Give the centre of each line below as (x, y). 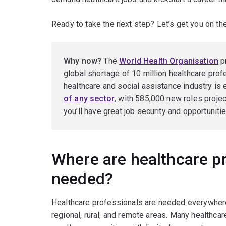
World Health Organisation (169, 61)
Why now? (83, 61)
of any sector (89, 99)
